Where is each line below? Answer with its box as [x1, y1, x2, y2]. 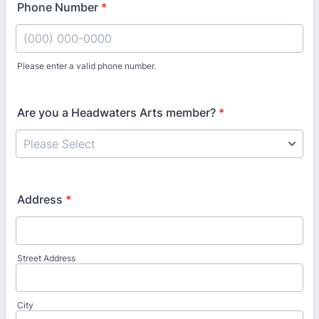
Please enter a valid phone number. [17, 61, 156, 71]
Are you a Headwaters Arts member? [17, 105, 216, 120]
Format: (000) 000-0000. [15, 70, 150, 85]
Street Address [17, 253, 75, 263]
